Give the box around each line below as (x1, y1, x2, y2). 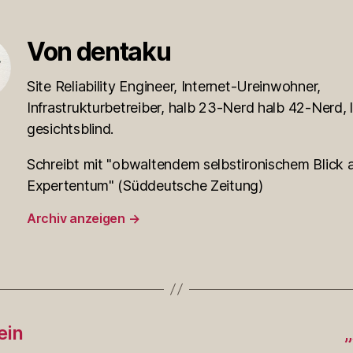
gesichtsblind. (27, 120, 114, 137)
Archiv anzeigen (27, 210, 128, 226)
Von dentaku (27, 35, 171, 67)
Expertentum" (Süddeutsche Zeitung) (27, 176, 263, 194)
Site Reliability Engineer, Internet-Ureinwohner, (27, 77, 321, 95)
